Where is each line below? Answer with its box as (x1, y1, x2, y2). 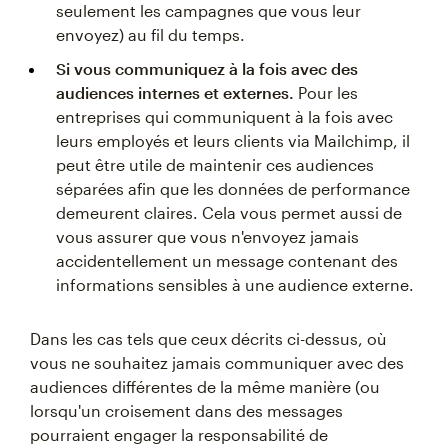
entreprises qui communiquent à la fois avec (56, 106, 393, 126)
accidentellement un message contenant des (56, 250, 398, 270)
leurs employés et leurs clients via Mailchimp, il (56, 130, 410, 150)
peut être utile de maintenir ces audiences (56, 154, 374, 174)
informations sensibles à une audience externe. (56, 274, 414, 294)
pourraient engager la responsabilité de (30, 424, 328, 444)
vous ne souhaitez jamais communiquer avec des (30, 352, 404, 372)
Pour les (294, 82, 358, 102)
